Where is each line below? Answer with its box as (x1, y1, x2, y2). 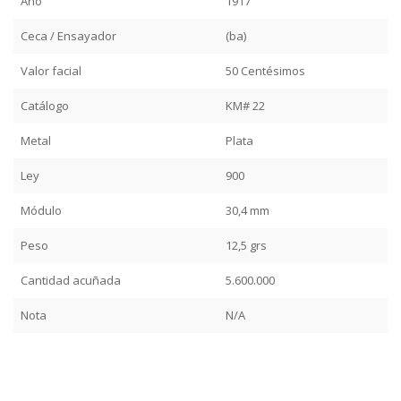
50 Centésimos (226, 62, 305, 79)
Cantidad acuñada (21, 271, 121, 288)
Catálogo (21, 97, 69, 114)
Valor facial (21, 62, 81, 79)
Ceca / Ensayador (21, 27, 116, 44)
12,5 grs (226, 236, 267, 253)
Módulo (21, 201, 62, 218)
